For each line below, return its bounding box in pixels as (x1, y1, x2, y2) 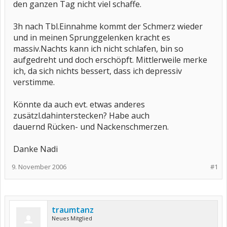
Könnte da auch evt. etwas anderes (13, 99, 145, 110)
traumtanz (52, 204, 94, 215)
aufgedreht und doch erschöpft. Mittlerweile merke (13, 54, 207, 65)
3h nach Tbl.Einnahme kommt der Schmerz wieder (13, 21, 203, 32)
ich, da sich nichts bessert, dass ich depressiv (13, 65, 182, 77)
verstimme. (13, 77, 55, 88)
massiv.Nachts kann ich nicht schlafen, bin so (13, 43, 183, 54)
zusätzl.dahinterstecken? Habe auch (13, 110, 149, 121)
